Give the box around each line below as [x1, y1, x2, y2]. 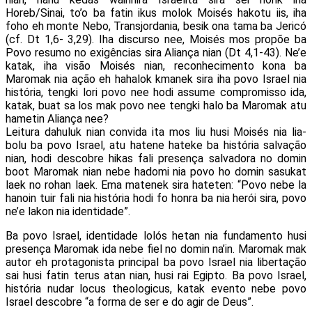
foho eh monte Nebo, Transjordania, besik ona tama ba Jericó [6, 19, 306, 33]
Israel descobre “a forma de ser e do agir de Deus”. [6, 295, 253, 309]
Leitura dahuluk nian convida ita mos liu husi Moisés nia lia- [6, 125, 306, 139]
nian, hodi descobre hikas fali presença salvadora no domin [6, 151, 306, 165]
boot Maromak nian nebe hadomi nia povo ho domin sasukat [6, 164, 306, 178]
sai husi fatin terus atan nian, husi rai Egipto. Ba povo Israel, [6, 268, 306, 282]
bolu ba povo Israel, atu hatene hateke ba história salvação [6, 138, 306, 152]
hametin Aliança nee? [6, 111, 109, 125]
